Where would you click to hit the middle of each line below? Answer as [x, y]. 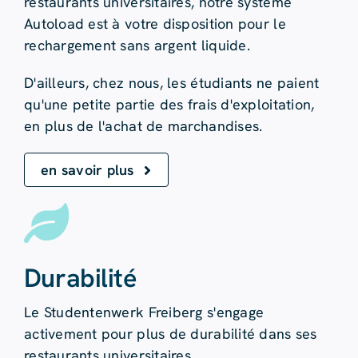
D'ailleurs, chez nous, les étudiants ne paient [171, 83]
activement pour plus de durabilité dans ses [170, 334]
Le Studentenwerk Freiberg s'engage [144, 312]
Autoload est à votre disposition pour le [155, 24]
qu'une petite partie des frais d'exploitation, [169, 105]
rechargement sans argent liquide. [137, 46]
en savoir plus [87, 170]
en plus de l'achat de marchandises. [143, 126]
